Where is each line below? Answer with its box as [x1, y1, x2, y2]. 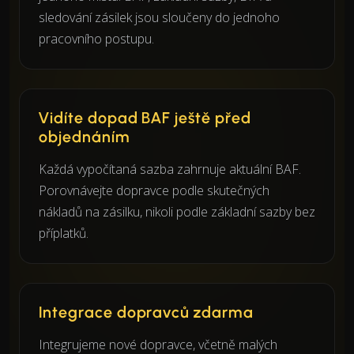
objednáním [39, 126, 130, 146]
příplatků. [39, 224, 88, 242]
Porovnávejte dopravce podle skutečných [39, 181, 269, 199]
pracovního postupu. [39, 29, 154, 47]
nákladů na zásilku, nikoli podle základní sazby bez [39, 202, 315, 220]
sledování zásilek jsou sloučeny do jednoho [39, 8, 280, 26]
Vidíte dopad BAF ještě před [39, 107, 251, 127]
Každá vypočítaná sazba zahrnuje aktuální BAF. [39, 160, 301, 178]
